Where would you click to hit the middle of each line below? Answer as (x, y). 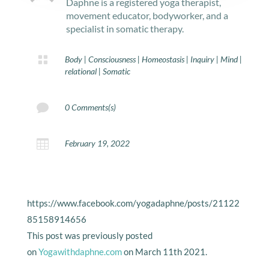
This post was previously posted (89, 236)
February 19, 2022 (97, 144)
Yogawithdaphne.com (80, 252)
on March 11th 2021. (164, 252)
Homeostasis (163, 59)
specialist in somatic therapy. (125, 29)
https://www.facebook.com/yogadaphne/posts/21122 (133, 203)
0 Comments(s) (90, 107)
